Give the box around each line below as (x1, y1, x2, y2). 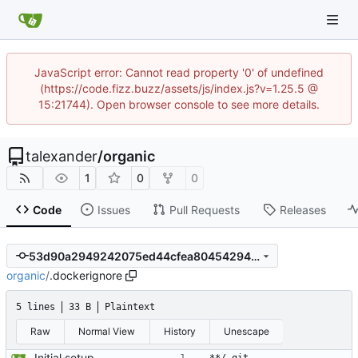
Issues (97, 202, 130, 217)
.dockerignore (50, 268, 122, 283)
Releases (279, 202, 326, 217)
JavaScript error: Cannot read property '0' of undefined (34, 66, 324, 79)
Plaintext (105, 301, 155, 313)
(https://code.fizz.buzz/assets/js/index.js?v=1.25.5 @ (40, 82, 318, 95)
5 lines (16, 301, 55, 313)
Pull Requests (169, 202, 240, 217)
